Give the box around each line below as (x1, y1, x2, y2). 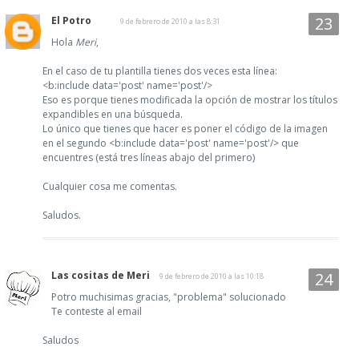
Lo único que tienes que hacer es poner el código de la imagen (42, 121, 328, 135)
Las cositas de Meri (51, 268, 150, 282)
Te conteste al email (51, 304, 142, 318)
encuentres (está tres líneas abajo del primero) (42, 150, 255, 164)
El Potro (51, 13, 91, 27)
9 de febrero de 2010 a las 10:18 (159, 270, 264, 281)
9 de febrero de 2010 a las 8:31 (120, 15, 220, 26)
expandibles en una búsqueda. (42, 107, 183, 121)
